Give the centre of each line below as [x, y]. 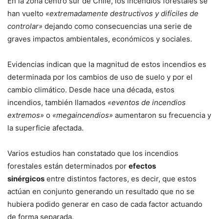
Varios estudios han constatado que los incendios [93, 153]
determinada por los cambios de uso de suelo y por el [100, 77]
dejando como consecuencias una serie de [118, 26]
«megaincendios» [83, 115]
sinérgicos [26, 179]
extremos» [26, 115]
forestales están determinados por [68, 166]
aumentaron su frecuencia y [162, 115]
